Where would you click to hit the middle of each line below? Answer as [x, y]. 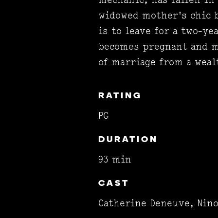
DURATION [128, 140]
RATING [120, 96]
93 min [115, 159]
